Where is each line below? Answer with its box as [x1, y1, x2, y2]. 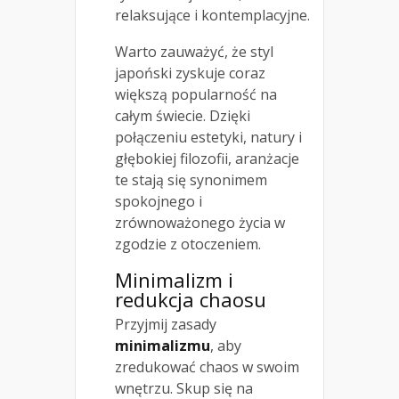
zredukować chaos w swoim [115, 356, 299, 377]
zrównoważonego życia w [115, 212, 285, 232]
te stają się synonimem [115, 169, 267, 190]
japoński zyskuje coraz [115, 62, 265, 83]
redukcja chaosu [115, 285, 266, 313]
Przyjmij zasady [115, 313, 216, 334]
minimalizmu [115, 335, 210, 355]
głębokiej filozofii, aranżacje [115, 148, 299, 168]
